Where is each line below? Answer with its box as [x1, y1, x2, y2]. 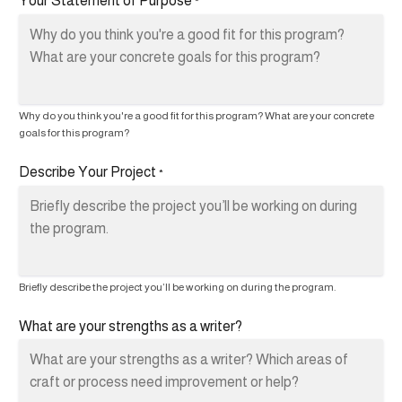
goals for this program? [19, 127, 129, 140]
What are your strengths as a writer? [19, 319, 242, 335]
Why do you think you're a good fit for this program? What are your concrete [19, 109, 374, 123]
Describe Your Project [19, 164, 156, 180]
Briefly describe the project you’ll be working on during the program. [19, 281, 336, 294]
